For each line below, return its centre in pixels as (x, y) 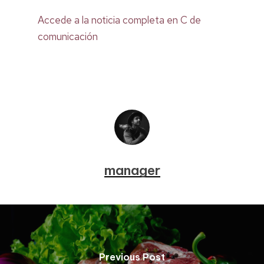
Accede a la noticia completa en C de (119, 20)
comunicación (68, 37)
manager (132, 170)
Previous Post (132, 257)
